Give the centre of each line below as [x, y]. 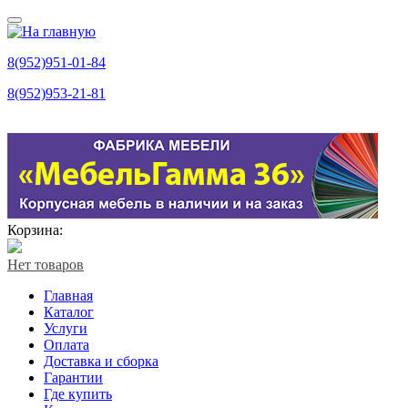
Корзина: [35, 230]
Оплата [66, 345]
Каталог [69, 312]
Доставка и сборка [101, 361]
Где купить [78, 394]
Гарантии [73, 377]
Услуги [66, 328]
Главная [68, 296]
